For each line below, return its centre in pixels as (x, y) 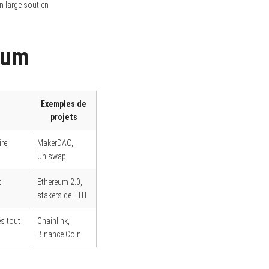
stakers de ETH (62, 195)
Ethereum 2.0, (60, 182)
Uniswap (52, 156)
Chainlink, (53, 221)
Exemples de (64, 104)
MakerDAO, (55, 143)
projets (64, 117)
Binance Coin (59, 234)
